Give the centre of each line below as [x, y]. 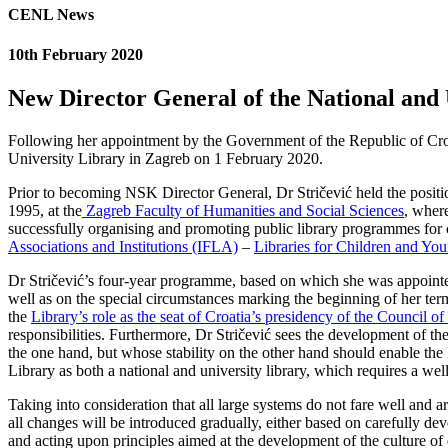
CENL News [51, 15]
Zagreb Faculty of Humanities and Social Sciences [243, 210]
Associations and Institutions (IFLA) [123, 246]
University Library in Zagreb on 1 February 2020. [165, 158]
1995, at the [45, 210]
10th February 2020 [75, 54]
